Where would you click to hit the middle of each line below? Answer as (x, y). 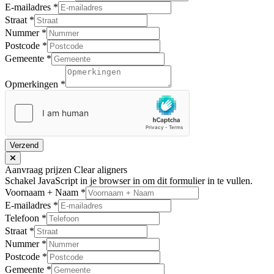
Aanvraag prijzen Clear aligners (66, 169)
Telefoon (23, 218)
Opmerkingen (33, 84)
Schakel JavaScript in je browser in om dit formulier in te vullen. (129, 180)
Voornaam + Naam (43, 192)
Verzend (24, 145)
